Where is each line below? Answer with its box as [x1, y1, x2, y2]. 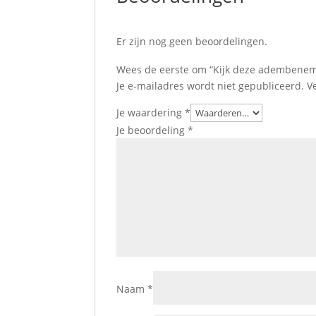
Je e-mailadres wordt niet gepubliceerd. [116, 79, 305, 92]
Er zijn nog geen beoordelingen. [116, 35, 268, 48]
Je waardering [116, 106, 186, 119]
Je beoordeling [116, 123, 188, 137]
